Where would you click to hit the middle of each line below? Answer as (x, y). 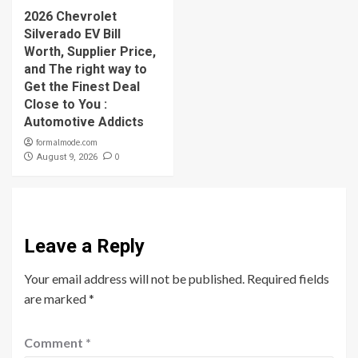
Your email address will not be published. (134, 278)
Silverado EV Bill (72, 34)
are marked (56, 298)
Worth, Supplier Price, (90, 51)
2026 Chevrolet (70, 16)
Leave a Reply (84, 246)
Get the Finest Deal (82, 86)
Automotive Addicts (84, 121)
